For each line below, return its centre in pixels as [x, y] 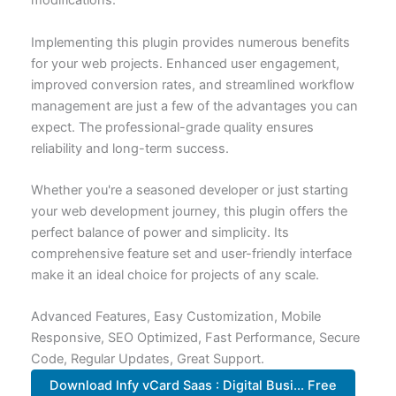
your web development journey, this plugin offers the [189, 211]
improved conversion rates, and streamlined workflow [192, 84]
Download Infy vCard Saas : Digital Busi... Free [193, 385]
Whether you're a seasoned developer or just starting [189, 190]
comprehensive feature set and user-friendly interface [191, 253]
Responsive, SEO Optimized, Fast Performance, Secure [195, 338]
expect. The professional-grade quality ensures [172, 127]
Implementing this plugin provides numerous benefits [190, 42]
